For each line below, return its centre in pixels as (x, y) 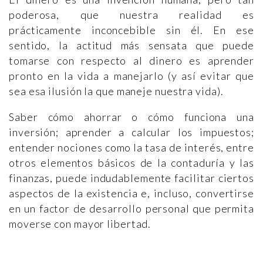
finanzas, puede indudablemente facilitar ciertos (131, 178)
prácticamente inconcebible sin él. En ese (131, 30)
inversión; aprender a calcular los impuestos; (131, 132)
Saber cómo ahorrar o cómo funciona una (131, 117)
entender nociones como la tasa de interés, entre (131, 148)
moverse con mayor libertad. (80, 224)
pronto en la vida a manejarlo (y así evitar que (131, 76)
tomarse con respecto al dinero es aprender (131, 61)
